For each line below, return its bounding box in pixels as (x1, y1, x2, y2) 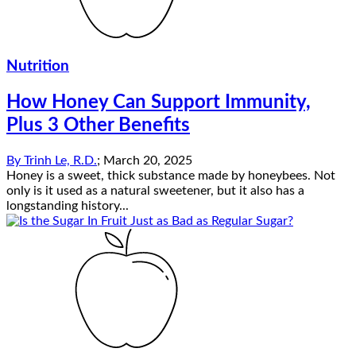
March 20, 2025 (103, 154, 192, 168)
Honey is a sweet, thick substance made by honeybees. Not (6, 169, 335, 183)
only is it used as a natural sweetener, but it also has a (6, 184, 304, 198)
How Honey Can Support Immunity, (6, 93, 311, 113)
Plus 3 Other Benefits (6, 116, 190, 136)
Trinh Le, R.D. (24, 154, 97, 168)
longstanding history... (6, 199, 129, 213)
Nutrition (6, 59, 69, 75)
